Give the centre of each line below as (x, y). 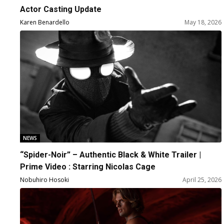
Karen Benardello (45, 22)
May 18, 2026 (203, 22)
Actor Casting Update (61, 9)
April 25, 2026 (202, 180)
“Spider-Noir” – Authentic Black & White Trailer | (110, 155)
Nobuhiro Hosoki (44, 180)
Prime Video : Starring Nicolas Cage (88, 167)
